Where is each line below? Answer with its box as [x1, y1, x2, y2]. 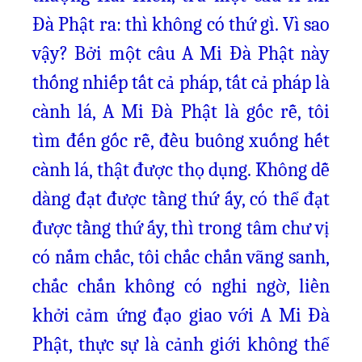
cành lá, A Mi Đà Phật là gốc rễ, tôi [32, 100, 330, 123]
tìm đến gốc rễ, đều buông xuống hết [32, 129, 330, 152]
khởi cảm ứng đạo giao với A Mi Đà [32, 304, 330, 326]
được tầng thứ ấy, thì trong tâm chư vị [32, 217, 330, 239]
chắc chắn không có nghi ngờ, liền [32, 275, 330, 297]
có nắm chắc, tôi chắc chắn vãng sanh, [32, 246, 330, 268]
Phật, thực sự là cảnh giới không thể [32, 333, 330, 356]
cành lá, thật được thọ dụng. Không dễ [32, 158, 330, 181]
